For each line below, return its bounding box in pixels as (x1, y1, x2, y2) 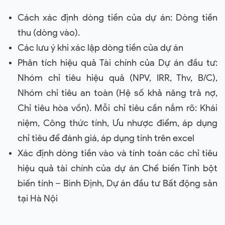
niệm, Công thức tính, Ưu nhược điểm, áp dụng (18, 118, 217, 129)
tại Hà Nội (18, 193, 58, 204)
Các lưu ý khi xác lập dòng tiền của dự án (18, 42, 183, 53)
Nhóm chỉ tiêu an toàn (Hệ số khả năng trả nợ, (18, 87, 217, 98)
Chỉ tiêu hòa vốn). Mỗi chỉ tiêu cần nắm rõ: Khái (18, 102, 217, 114)
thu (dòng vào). (18, 27, 80, 38)
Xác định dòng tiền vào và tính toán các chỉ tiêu (18, 148, 217, 159)
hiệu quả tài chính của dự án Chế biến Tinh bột (18, 163, 217, 174)
